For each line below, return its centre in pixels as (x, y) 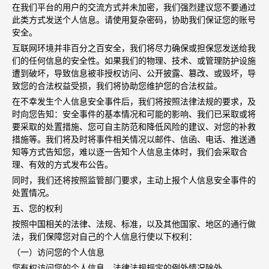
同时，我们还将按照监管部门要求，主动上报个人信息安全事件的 (134, 180)
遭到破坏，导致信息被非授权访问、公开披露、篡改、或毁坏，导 (134, 73)
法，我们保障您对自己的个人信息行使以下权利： (104, 236)
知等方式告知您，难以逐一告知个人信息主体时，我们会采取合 (130, 151)
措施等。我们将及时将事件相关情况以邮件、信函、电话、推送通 (134, 139)
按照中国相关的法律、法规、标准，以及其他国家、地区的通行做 (134, 223)
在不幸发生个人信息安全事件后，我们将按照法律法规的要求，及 (134, 101)
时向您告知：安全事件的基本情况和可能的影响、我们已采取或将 (134, 113)
